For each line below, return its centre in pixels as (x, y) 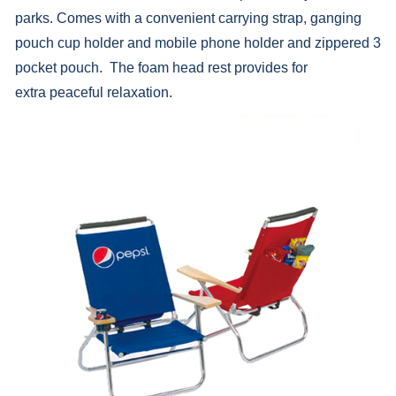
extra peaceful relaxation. (93, 92)
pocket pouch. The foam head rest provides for (161, 67)
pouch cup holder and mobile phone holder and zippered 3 (198, 42)
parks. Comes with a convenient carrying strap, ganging (188, 18)
